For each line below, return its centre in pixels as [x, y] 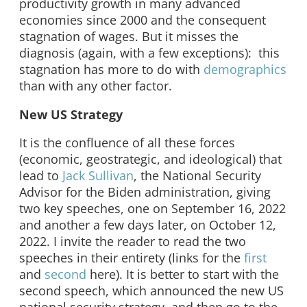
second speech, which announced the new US [151, 291]
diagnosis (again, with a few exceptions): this [149, 53]
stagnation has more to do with [111, 70]
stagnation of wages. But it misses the [129, 37]
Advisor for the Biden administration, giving [145, 192]
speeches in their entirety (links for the [132, 258]
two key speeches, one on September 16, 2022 [152, 209]
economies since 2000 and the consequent [143, 20]
